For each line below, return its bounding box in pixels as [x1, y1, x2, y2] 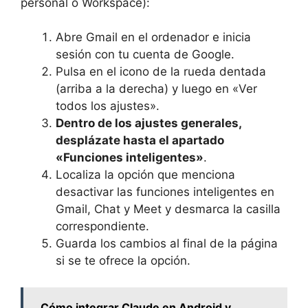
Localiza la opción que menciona [56, 168, 235, 182]
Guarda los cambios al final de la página [56, 236, 278, 251]
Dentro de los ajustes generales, [56, 116, 241, 131]
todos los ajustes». [56, 99, 159, 113]
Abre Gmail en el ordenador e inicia [56, 30, 251, 45]
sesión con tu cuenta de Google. [56, 47, 234, 62]
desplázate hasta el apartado [56, 133, 224, 148]
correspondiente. [56, 219, 149, 234]
